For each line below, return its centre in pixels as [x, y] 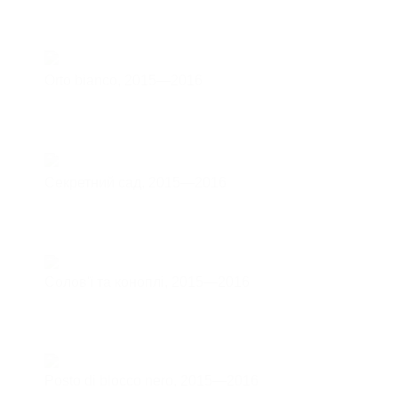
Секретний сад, [96, 182]
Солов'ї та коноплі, [108, 282]
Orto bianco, [84, 80]
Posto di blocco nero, [112, 380]
